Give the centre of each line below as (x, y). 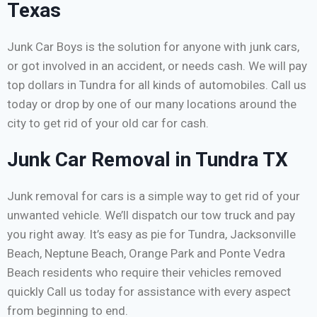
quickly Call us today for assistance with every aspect (149, 291)
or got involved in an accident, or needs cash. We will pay (157, 65)
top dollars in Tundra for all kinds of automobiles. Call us (157, 85)
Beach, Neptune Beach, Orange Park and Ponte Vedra (146, 253)
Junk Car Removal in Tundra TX (148, 159)
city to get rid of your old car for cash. (108, 123)
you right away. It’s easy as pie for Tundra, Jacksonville (151, 234)
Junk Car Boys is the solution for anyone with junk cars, (153, 46)
